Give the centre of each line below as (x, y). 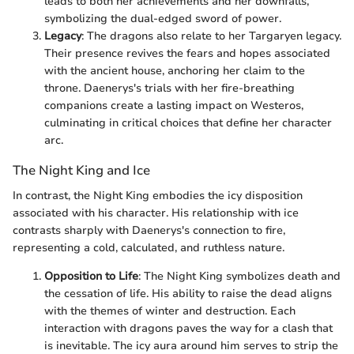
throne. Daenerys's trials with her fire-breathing (169, 88)
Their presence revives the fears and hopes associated (187, 54)
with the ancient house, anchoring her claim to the (175, 71)
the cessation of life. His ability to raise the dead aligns (188, 293)
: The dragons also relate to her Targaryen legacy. (211, 36)
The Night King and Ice (81, 171)
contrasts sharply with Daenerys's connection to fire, (149, 230)
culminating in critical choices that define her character (188, 123)
